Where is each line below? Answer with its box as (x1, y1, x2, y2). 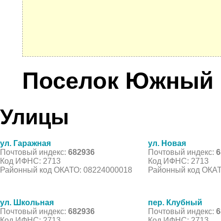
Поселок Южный (22, 68, 214, 94)
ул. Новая (148, 139, 186, 147)
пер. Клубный (148, 198, 202, 207)
